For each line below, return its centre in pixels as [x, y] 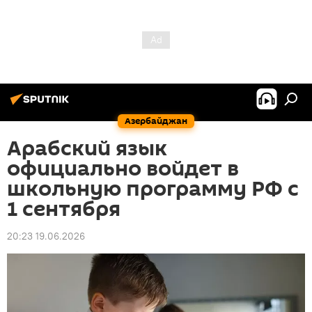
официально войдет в [123, 169]
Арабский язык [87, 149]
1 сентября [64, 209]
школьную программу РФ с [153, 189]
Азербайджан [156, 121]
